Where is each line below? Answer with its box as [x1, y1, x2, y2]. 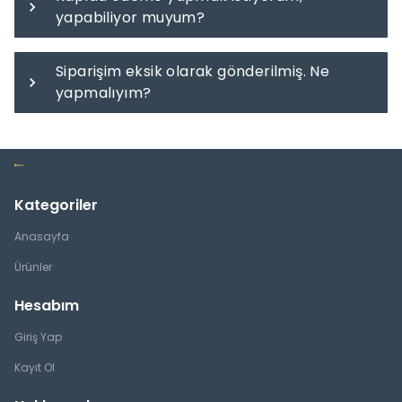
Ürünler [14, 259, 52, 275]
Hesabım [14, 295, 79, 316]
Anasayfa [14, 229, 69, 244]
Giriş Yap [14, 329, 62, 345]
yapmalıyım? [56, 83, 152, 103]
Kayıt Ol [14, 360, 55, 375]
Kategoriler [14, 195, 98, 215]
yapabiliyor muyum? [56, 7, 205, 28]
